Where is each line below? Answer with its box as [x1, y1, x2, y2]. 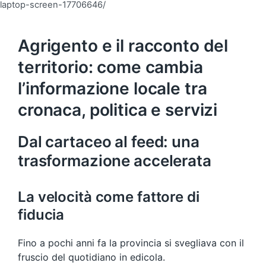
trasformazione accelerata [18, 151, 211, 170]
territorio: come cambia [18, 56, 203, 77]
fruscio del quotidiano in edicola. [18, 251, 165, 263]
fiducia [18, 205, 65, 223]
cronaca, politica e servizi [18, 99, 218, 120]
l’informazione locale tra [18, 78, 207, 99]
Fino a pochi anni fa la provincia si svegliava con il [18, 236, 244, 249]
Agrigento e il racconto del [18, 35, 229, 56]
